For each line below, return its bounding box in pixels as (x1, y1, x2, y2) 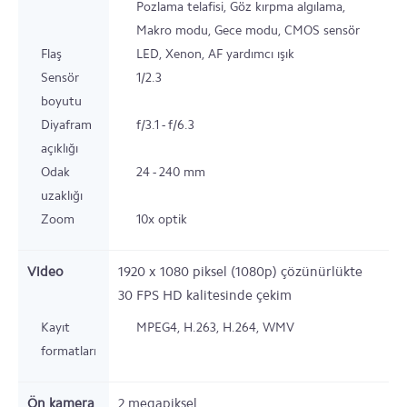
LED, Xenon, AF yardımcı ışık (136, 46, 294, 62)
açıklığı (41, 141, 78, 156)
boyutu (41, 94, 82, 109)
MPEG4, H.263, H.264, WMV (136, 320, 294, 335)
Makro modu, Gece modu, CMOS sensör (136, 23, 360, 38)
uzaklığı (41, 188, 83, 203)
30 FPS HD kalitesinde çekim (118, 287, 292, 303)
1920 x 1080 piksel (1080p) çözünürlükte (118, 263, 362, 280)
